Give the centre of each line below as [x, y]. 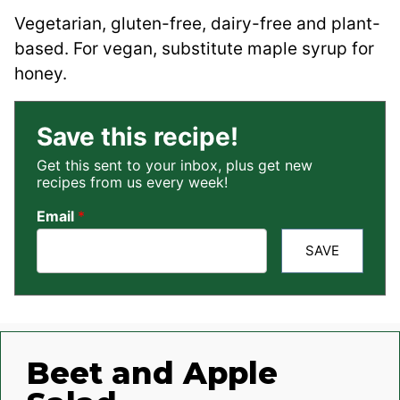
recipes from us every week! [132, 183]
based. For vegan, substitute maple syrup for [194, 49]
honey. [41, 74]
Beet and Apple [152, 373]
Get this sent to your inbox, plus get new [175, 166]
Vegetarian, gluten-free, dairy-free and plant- [197, 24]
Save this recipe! [137, 137]
